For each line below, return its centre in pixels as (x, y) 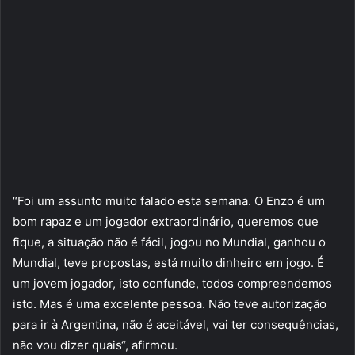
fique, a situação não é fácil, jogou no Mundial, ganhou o (169, 242)
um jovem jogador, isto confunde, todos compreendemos (172, 284)
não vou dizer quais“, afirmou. (95, 345)
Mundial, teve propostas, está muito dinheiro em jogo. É (168, 263)
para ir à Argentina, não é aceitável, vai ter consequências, (176, 325)
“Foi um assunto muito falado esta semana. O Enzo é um (169, 201)
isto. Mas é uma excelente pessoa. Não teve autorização (170, 304)
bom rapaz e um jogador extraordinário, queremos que (166, 222)
